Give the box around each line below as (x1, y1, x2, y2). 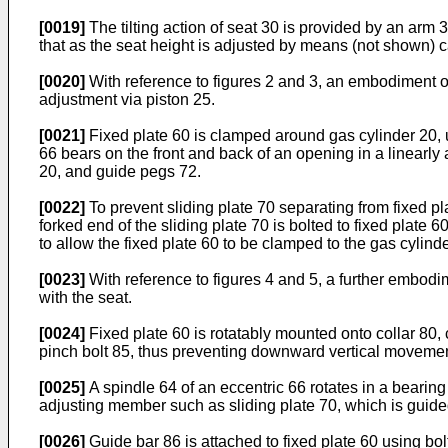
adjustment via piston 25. (39, 91, 215, 108)
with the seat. (39, 289, 132, 306)
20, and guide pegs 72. (39, 163, 201, 180)
